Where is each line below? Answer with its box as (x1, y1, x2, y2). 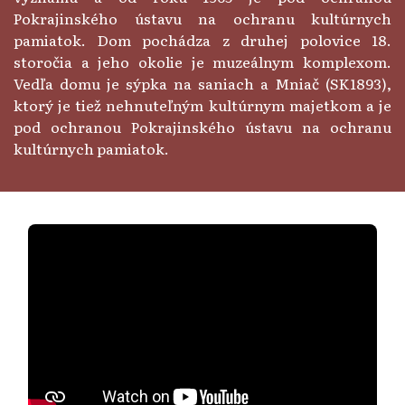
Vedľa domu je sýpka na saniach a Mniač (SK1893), (14, 72, 391, 95)
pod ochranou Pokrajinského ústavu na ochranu (14, 116, 391, 138)
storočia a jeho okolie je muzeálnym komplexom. (14, 51, 391, 73)
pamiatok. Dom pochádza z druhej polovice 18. (14, 29, 391, 52)
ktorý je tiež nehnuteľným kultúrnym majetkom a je (14, 94, 391, 117)
